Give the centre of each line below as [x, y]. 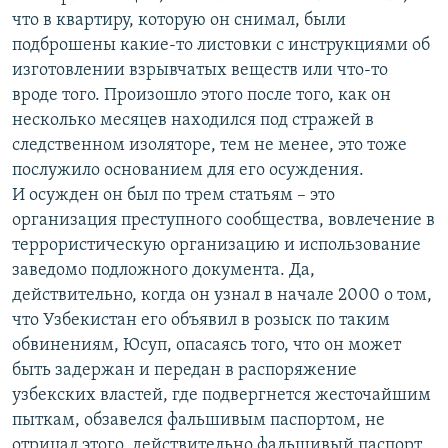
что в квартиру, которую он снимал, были [179, 21]
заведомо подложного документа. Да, [163, 271]
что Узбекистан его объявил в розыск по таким [201, 321]
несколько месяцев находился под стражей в [193, 121]
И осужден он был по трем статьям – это [173, 196]
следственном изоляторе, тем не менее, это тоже [209, 146]
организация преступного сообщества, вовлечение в [223, 221]
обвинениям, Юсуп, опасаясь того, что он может [206, 346]
